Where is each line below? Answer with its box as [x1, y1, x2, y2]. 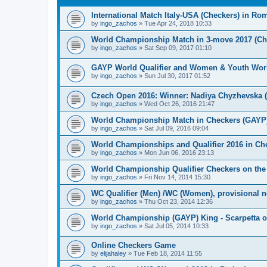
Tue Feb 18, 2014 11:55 [133, 250, 202, 257]
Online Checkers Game [91, 241, 176, 250]
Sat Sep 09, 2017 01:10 [144, 44, 212, 52]
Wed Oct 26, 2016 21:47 [144, 100, 215, 107]
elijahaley [100, 250, 126, 257]
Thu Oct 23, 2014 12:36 [144, 197, 213, 205]
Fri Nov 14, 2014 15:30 [144, 173, 210, 181]
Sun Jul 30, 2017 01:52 [144, 72, 210, 80]
